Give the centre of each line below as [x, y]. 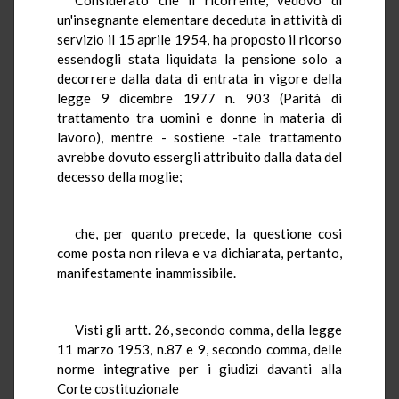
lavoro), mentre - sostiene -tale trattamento [199, 137]
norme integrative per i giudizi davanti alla [199, 368]
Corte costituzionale [118, 388]
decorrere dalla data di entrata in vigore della [199, 78]
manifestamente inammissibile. [147, 272]
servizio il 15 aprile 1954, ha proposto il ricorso [199, 39]
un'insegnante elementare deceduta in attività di [199, 19]
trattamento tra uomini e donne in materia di [199, 117]
